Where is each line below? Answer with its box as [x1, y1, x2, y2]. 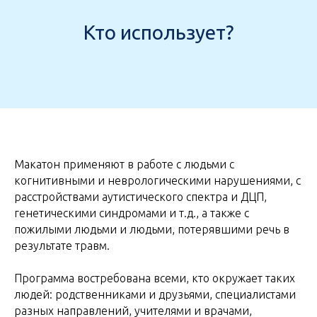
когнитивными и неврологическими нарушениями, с [14, 174, 301, 187]
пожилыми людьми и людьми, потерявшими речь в [14, 223, 289, 236]
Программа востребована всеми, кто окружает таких [14, 272, 295, 284]
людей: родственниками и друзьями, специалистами [14, 288, 296, 301]
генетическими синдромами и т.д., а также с [14, 207, 249, 219]
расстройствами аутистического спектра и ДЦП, [14, 190, 267, 203]
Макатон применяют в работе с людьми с [14, 158, 234, 171]
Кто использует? [83, 21, 234, 43]
